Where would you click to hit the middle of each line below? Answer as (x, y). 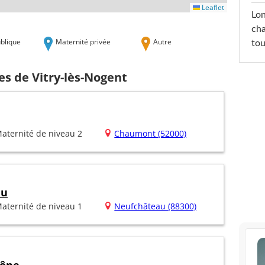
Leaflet (212, 7)
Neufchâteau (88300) (156, 206)
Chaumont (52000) (151, 134)
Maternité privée (83, 41)
